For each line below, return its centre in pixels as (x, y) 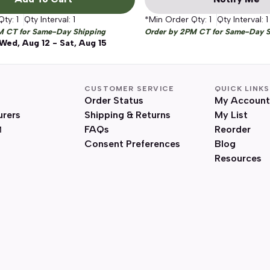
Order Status (114, 100)
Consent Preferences (132, 144)
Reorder (233, 129)
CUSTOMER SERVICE (130, 89)
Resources (238, 158)
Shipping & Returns (127, 115)
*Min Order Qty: (177, 20)
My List (231, 115)
